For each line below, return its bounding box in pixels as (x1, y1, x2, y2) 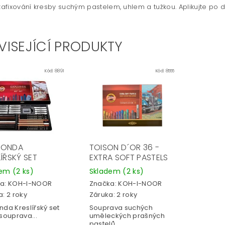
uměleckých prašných (89, 211, 165, 221)
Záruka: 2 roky (89, 190, 138, 200)
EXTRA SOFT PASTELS (89, 151, 168, 163)
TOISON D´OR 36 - (89, 141, 159, 153)
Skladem (89, 166, 123, 176)
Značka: (89, 178, 119, 188)
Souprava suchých (89, 203, 153, 213)
